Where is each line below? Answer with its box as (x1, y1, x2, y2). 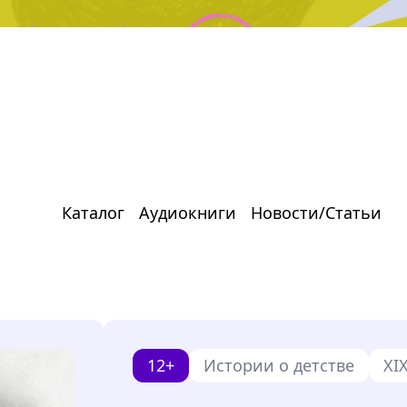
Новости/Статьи (251, 202, 382, 223)
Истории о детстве (203, 354, 355, 376)
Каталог (62, 202, 124, 223)
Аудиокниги (139, 202, 236, 223)
